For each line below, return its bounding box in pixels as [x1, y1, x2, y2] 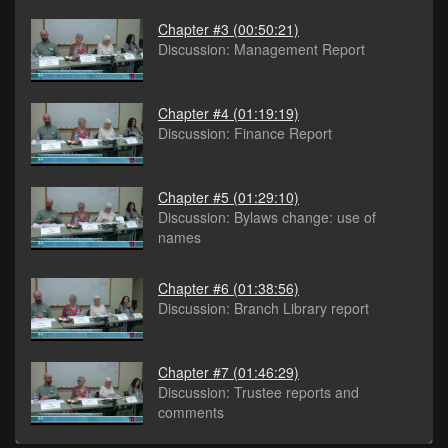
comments [158, 402, 224, 423]
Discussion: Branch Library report [158, 298, 369, 319]
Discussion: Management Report [158, 39, 365, 60]
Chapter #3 [158, 19, 229, 40]
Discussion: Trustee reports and [158, 382, 359, 403]
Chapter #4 [158, 103, 229, 124]
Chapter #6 [158, 278, 229, 299]
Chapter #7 [158, 362, 229, 383]
